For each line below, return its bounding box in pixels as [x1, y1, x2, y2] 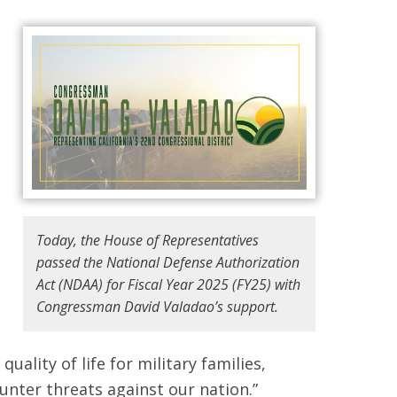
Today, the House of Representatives [36, 230, 259, 251]
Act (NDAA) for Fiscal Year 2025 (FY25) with [36, 275, 300, 295]
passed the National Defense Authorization [36, 253, 300, 273]
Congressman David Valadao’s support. [36, 297, 278, 317]
